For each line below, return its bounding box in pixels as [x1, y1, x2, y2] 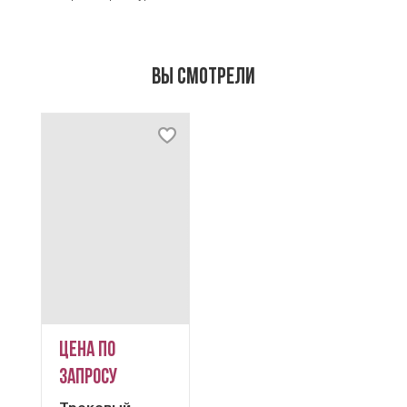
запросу [58, 368, 117, 390]
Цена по [58, 341, 115, 362]
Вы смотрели [152, 65, 255, 89]
